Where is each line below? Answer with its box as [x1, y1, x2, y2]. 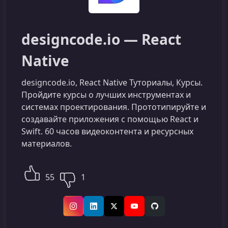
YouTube [133, 206, 163, 216]
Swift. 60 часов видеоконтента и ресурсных [21, 126, 193, 137]
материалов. [21, 138, 72, 149]
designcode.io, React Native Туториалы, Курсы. [21, 77, 203, 88]
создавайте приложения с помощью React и [21, 113, 198, 125]
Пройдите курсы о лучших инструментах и [21, 89, 191, 100]
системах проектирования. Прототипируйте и [21, 101, 206, 112]
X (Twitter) [113, 206, 148, 216]
